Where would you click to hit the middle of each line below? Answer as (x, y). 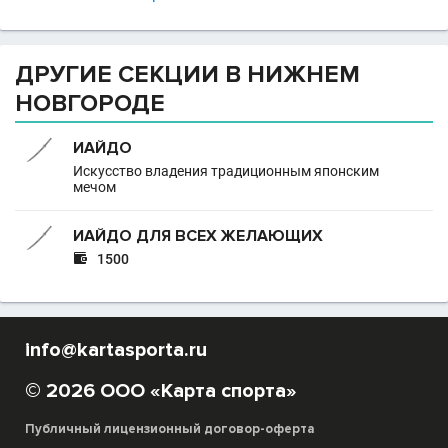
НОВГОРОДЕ (90, 103)
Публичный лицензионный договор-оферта (170, 429)
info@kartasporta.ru (116, 350)
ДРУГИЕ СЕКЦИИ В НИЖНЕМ (187, 74)
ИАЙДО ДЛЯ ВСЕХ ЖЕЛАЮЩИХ (198, 236)
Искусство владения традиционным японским (226, 171)
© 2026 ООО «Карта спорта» (161, 391)
